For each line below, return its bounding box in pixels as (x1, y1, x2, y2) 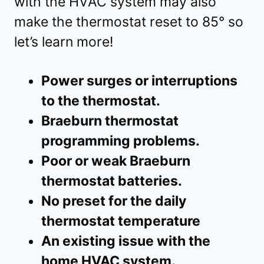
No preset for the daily (41, 192, 186, 209)
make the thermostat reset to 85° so (14, 13, 243, 30)
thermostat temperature (41, 212, 200, 229)
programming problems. (41, 132, 200, 149)
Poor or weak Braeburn (41, 152, 190, 169)
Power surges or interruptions (41, 72, 237, 89)
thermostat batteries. (41, 172, 182, 189)
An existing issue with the (41, 232, 210, 249)
